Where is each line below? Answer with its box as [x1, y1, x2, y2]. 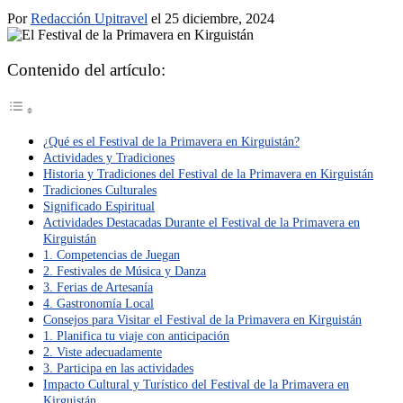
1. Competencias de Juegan [43, 247, 180, 263]
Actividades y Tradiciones [43, 150, 175, 166]
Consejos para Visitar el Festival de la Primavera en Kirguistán [43, 312, 362, 327]
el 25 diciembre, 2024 [148, 10, 274, 26]
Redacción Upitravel [31, 10, 148, 26]
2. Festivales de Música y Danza [43, 264, 206, 279]
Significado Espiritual [43, 199, 155, 214]
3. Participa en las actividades [43, 361, 193, 376]
